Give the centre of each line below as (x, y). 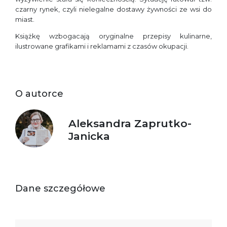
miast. (25, 20)
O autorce (39, 94)
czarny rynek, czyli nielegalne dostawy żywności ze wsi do (113, 9)
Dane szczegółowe (60, 188)
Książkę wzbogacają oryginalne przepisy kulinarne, (113, 36)
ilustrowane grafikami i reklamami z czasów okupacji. (102, 46)
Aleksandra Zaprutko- (130, 123)
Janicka (89, 136)
